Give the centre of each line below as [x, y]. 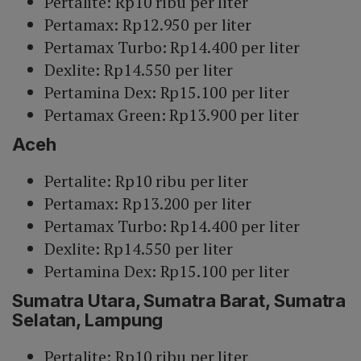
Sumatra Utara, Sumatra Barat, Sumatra [179, 301]
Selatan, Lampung [88, 320]
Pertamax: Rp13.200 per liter [148, 204]
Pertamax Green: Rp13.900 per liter [172, 115]
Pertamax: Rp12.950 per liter [148, 25]
